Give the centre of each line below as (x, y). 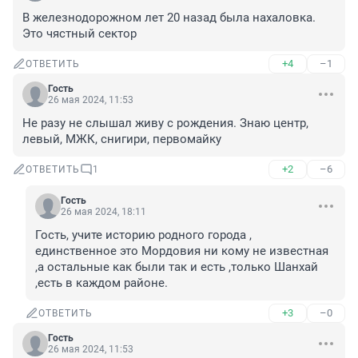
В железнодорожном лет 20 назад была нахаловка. (169, 18)
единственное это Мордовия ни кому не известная (182, 251)
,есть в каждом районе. (101, 283)
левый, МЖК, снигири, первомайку (122, 139)
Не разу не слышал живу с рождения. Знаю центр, (165, 123)
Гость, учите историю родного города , (143, 235)
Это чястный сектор (80, 34)
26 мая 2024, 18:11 (103, 212)
